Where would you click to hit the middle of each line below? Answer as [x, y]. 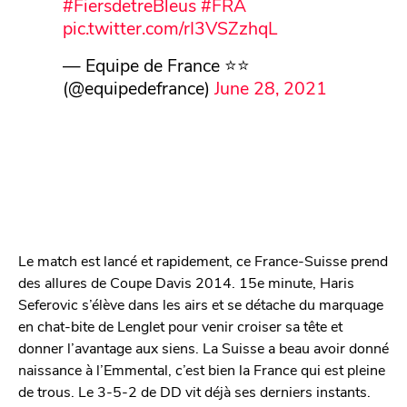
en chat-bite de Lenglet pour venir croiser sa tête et [180, 326]
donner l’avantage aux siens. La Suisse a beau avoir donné [203, 348]
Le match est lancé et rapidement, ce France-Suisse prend [203, 261]
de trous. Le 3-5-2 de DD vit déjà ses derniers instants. [194, 392]
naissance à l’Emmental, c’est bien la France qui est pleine [202, 370]
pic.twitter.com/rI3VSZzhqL [170, 27]
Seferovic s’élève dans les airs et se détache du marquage [201, 304]
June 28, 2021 [270, 87]
